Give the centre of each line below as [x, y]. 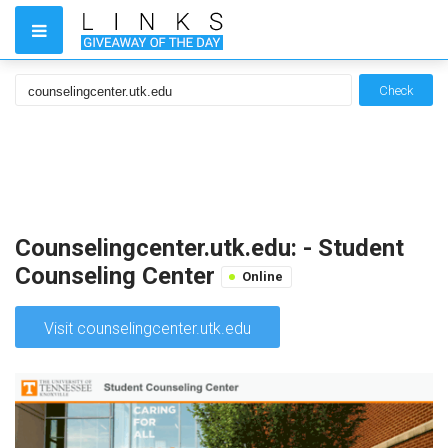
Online [262, 276]
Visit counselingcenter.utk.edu [147, 328]
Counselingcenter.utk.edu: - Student [209, 248]
